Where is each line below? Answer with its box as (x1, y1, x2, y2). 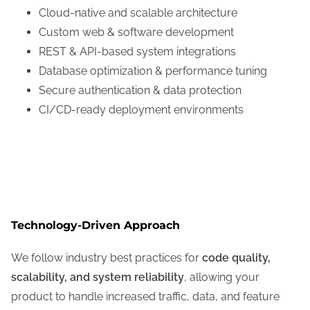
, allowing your (184, 271, 259, 284)
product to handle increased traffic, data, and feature (11, 290, 280, 304)
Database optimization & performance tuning (39, 64, 267, 77)
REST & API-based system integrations (39, 44, 236, 58)
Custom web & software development (39, 25, 234, 39)
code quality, (202, 251, 271, 265)
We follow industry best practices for (11, 251, 202, 265)
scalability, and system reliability (11, 271, 184, 284)
